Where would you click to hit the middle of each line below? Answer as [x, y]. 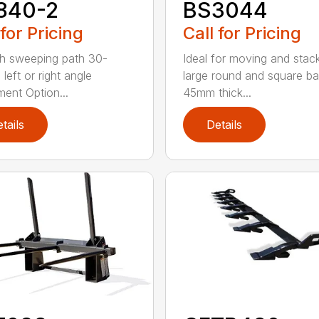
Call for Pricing [242, 33]
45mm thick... [217, 92]
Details [224, 124]
